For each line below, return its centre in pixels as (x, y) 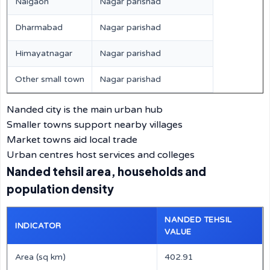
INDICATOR (38, 226)
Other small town (50, 79)
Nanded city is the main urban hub (85, 110)
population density (60, 189)
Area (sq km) (40, 257)
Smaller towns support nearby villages (95, 125)
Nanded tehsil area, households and (106, 171)
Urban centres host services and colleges (101, 155)
